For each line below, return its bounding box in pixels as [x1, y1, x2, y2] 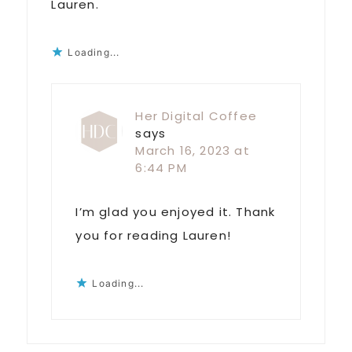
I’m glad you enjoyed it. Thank [75, 203, 276, 221]
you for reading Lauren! [75, 227, 231, 244]
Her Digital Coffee [135, 108, 257, 125]
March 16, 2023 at [135, 142, 250, 159]
